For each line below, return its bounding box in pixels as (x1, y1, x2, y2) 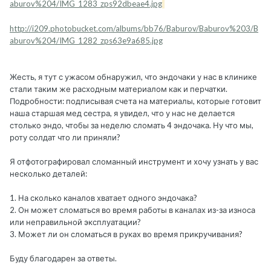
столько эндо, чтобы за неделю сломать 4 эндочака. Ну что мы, (10, 120, 253, 131)
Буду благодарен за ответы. (10, 253, 117, 264)
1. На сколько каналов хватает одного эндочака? (10, 193, 197, 203)
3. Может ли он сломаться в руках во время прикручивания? (10, 229, 243, 240)
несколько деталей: (10, 169, 87, 179)
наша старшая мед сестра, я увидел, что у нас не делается (10, 108, 235, 119)
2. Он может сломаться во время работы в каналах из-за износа (10, 205, 255, 215)
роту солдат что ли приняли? (10, 132, 122, 143)
